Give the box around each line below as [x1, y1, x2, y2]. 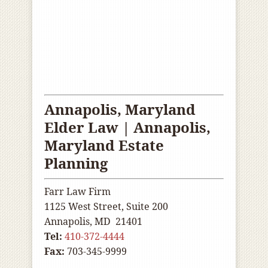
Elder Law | [44, 117, 133, 137]
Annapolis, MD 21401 [44, 215, 142, 228]
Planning [44, 153, 108, 173]
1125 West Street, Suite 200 [44, 200, 168, 213]
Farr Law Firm [44, 185, 111, 198]
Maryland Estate [44, 135, 164, 155]
